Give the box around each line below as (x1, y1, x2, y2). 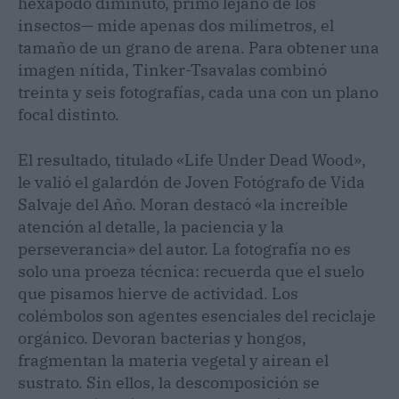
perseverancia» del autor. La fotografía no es (18, 238, 351, 259)
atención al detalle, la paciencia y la (18, 216, 284, 237)
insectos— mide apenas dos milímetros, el (18, 14, 334, 36)
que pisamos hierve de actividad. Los (18, 282, 298, 304)
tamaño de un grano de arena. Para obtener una (18, 37, 379, 58)
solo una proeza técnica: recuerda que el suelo (18, 260, 364, 281)
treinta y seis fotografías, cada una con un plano (18, 81, 379, 102)
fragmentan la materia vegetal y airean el (18, 349, 329, 370)
